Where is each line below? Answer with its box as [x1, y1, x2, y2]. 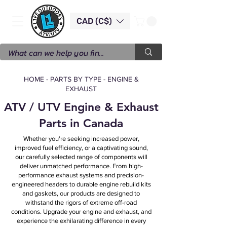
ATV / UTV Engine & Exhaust [4, 99, 159, 114]
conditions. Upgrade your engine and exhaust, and [11, 207, 152, 215]
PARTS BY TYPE [50, 74, 101, 83]
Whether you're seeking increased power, [23, 134, 139, 142]
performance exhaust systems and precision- [18, 171, 144, 179]
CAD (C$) [77, 16, 112, 26]
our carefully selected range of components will [15, 153, 147, 161]
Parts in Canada [39, 116, 123, 130]
